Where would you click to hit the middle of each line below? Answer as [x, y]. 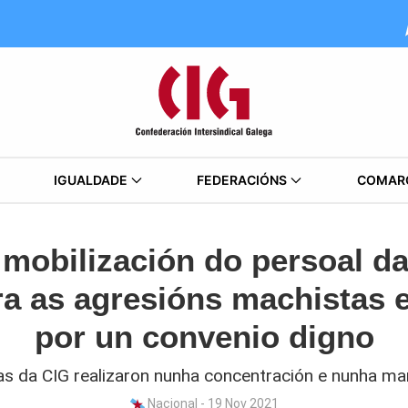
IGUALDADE [90, 180]
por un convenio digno [204, 337]
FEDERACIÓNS [242, 180]
